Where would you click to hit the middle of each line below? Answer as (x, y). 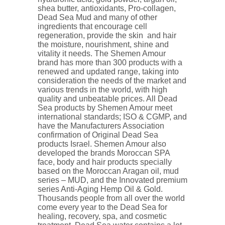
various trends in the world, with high (102, 89)
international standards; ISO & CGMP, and (112, 117)
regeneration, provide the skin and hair (107, 35)
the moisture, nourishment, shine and (103, 44)
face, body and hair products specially (105, 162)
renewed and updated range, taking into (108, 71)
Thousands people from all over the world (111, 198)
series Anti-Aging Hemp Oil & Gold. (100, 189)
